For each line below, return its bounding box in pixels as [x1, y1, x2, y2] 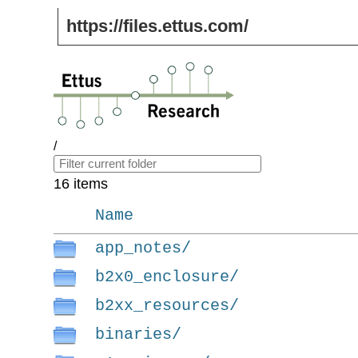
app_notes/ [95, 239, 192, 257]
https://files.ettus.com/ [66, 16, 249, 36]
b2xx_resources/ [95, 296, 240, 315]
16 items [54, 176, 109, 192]
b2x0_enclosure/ [95, 268, 240, 286]
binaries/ [95, 325, 182, 344]
